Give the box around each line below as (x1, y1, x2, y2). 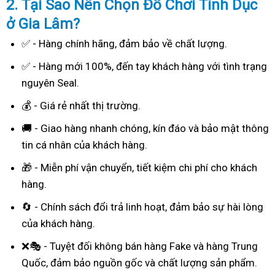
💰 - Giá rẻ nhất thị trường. (21, 99, 141, 112)
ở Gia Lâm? (6, 15, 80, 33)
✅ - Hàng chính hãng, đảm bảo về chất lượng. (21, 37, 227, 50)
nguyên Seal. (21, 77, 79, 90)
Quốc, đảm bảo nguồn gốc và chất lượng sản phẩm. (21, 257, 257, 269)
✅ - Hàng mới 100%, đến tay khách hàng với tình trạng (21, 60, 267, 73)
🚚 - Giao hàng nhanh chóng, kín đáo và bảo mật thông (21, 122, 269, 135)
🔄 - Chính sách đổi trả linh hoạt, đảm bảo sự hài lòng (21, 201, 263, 214)
